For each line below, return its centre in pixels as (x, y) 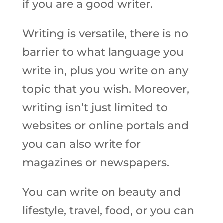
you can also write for (81, 144)
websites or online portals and (105, 126)
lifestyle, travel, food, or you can (108, 210)
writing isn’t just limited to (95, 107)
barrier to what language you (103, 52)
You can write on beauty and (101, 192)
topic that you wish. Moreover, (106, 89)
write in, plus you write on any (105, 70)
